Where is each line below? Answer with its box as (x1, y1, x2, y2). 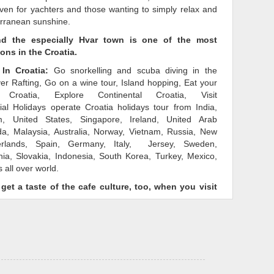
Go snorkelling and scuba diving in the (48, 65, 217, 75)
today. (130, 237, 157, 246)
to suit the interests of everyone (90, 212, 217, 222)
